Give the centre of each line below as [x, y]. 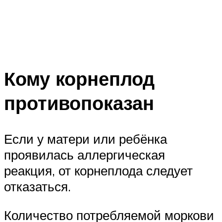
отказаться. [37, 187]
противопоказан [79, 103]
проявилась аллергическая [84, 155]
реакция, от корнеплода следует [98, 171]
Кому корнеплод [79, 79]
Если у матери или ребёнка [85, 139]
